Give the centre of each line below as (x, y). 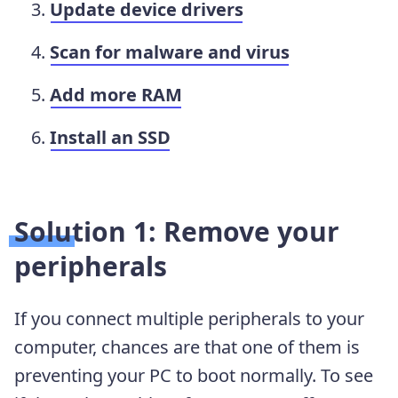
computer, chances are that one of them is (187, 346)
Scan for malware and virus (170, 52)
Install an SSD (110, 137)
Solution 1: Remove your (177, 231)
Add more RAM (116, 94)
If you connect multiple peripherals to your (189, 318)
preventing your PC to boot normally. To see (194, 375)
